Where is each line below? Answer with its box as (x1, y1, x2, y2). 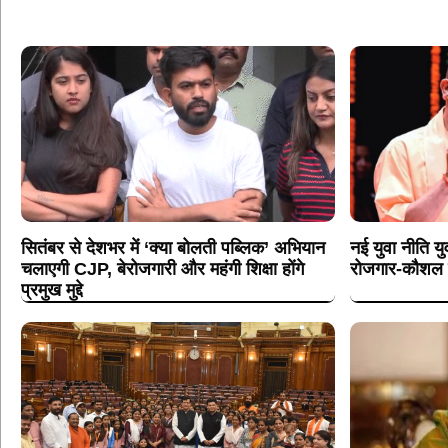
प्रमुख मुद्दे (21, 280, 83, 301)
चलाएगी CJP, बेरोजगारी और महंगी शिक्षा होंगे (21, 259, 304, 280)
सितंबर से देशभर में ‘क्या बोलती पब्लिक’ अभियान (21, 238, 325, 259)
